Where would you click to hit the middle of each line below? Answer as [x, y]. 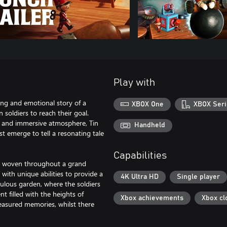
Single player [198, 177]
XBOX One [148, 104]
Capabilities [140, 155]
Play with [134, 83]
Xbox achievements [152, 198]
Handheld [150, 125]
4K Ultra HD [140, 177]
